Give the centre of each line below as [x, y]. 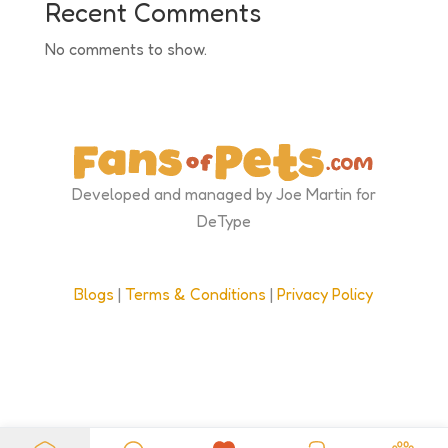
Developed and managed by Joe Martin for [223, 193]
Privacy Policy [325, 293]
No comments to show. [125, 48]
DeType [223, 220]
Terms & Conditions [196, 293]
